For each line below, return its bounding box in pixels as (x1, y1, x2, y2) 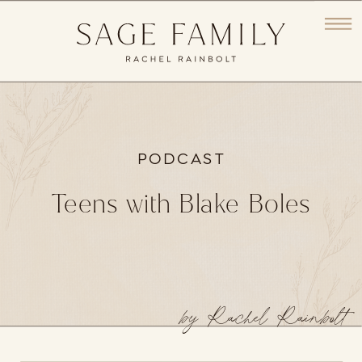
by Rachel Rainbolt (181, 296, 349, 339)
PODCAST (137, 149, 225, 169)
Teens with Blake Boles (52, 188, 312, 220)
